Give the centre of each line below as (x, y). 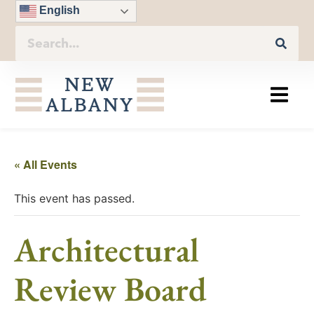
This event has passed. (74, 199)
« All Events (46, 165)
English (59, 11)
